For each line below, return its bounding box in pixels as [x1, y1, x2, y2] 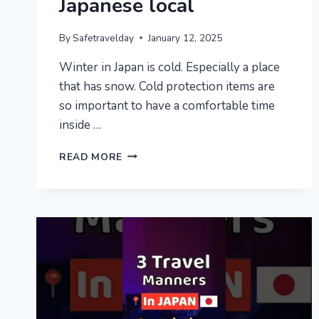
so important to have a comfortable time [59, 97, 275, 114]
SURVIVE [122, 191, 169, 205]
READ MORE [59, 150, 123, 164]
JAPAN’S [122, 266, 164, 280]
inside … [59, 116, 101, 133]
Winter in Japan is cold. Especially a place [59, 58, 280, 75]
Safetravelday [73, 31, 135, 45]
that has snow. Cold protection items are [59, 78, 275, 95]
